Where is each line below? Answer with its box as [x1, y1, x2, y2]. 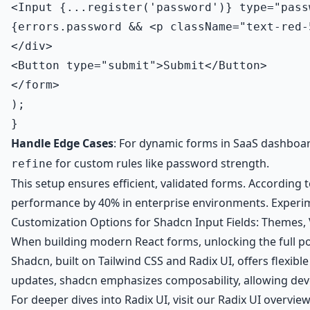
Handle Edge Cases [11, 136, 113, 151]
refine [11, 157, 53, 170]
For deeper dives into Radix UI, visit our [11, 292, 218, 307]
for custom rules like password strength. [53, 156, 269, 171]
